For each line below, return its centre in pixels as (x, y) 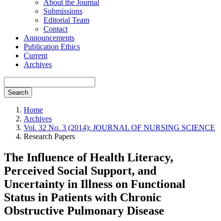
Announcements (49, 38)
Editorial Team (66, 20)
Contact (55, 29)
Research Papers (49, 136)
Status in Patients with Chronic (83, 197)
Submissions (63, 11)
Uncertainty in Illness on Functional (95, 184)
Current (36, 55)
